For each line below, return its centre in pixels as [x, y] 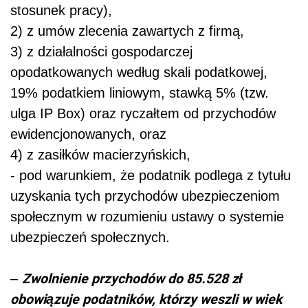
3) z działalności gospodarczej [101, 52]
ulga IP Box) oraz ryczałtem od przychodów [143, 114]
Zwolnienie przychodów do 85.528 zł [132, 278]
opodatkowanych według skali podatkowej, [139, 73]
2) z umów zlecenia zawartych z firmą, [127, 31]
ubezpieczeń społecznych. [90, 238]
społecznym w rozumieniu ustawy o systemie [147, 217]
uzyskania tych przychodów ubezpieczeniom [145, 196]
